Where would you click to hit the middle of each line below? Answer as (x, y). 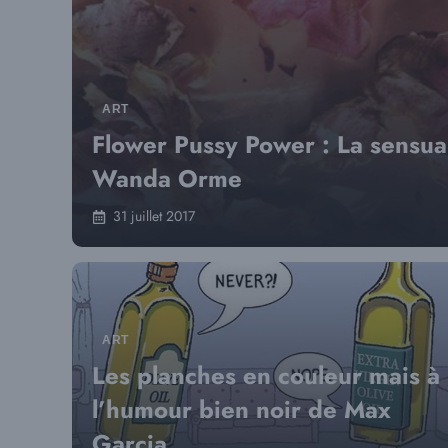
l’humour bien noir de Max (241, 409)
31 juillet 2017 (154, 216)
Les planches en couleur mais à (266, 375)
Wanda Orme (167, 178)
